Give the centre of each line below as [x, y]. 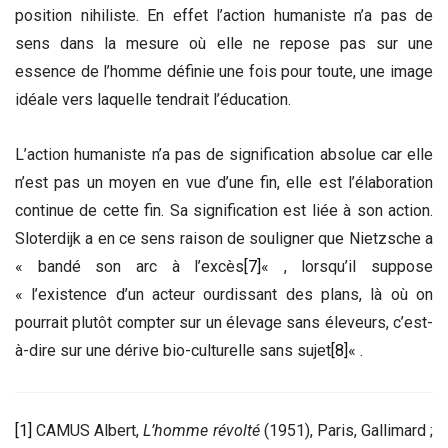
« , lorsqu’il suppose [347, 266]
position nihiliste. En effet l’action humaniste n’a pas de [224, 15]
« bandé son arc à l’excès [130, 266]
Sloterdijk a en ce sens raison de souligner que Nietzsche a [224, 238]
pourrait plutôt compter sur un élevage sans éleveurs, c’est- [224, 322]
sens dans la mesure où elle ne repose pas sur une [224, 43]
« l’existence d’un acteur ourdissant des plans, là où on [224, 294]
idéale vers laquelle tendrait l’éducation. [153, 99]
